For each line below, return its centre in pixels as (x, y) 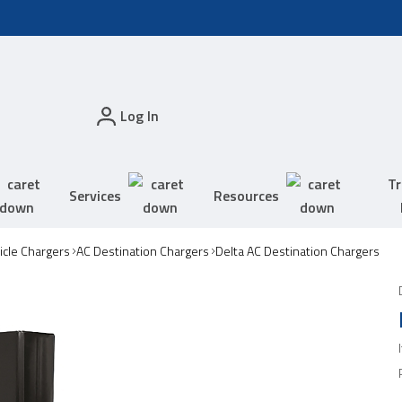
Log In (139, 116)
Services (96, 195)
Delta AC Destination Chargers (297, 250)
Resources (246, 195)
